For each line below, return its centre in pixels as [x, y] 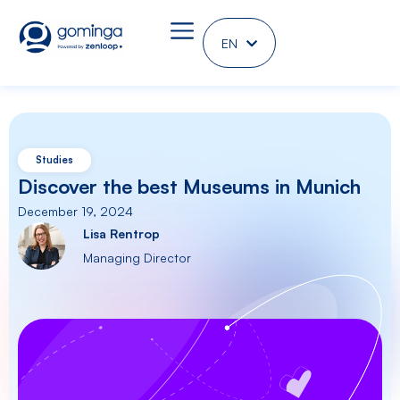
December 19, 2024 [75, 211]
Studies [54, 159]
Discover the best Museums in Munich [189, 186]
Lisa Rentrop [122, 233]
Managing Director [137, 257]
